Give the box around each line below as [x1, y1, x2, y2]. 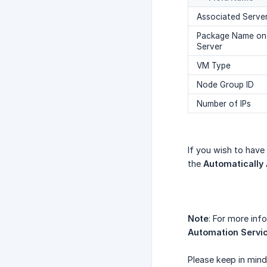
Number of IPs [197, 99, 251, 109]
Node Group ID [197, 80, 254, 90]
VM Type [197, 61, 231, 71]
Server [197, 42, 222, 52]
